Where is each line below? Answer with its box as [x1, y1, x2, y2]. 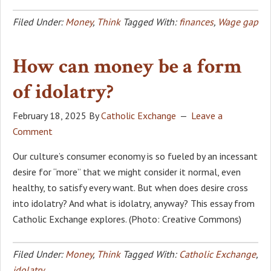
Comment [13, 125, 53, 137]
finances [179, 15, 214, 28]
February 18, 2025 [13, 109, 87, 122]
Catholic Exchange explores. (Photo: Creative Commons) [13, 212, 241, 225]
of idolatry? [13, 78, 114, 105]
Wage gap [218, 15, 258, 28]
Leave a [191, 109, 223, 122]
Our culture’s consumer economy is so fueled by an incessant [13, 149, 258, 162]
